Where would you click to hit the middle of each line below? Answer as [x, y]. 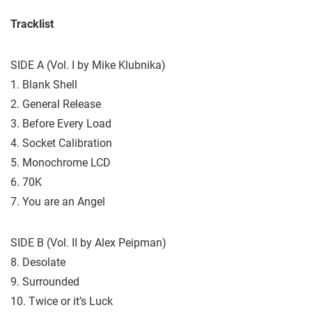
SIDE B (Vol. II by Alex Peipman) [88, 243]
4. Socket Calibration [61, 143]
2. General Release [56, 104]
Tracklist [32, 24]
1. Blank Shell [44, 85]
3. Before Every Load [61, 124]
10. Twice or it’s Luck [62, 301]
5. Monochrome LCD [61, 163]
